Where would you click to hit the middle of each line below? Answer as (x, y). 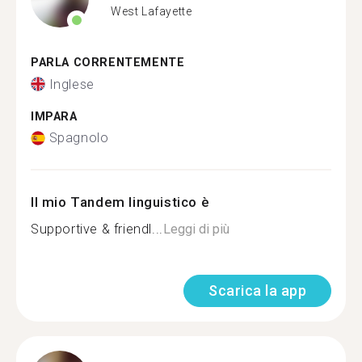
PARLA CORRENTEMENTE (108, 63)
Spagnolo (79, 138)
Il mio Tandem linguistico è (120, 202)
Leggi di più (196, 229)
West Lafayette (152, 11)
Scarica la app (257, 290)
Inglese (72, 84)
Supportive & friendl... (97, 229)
